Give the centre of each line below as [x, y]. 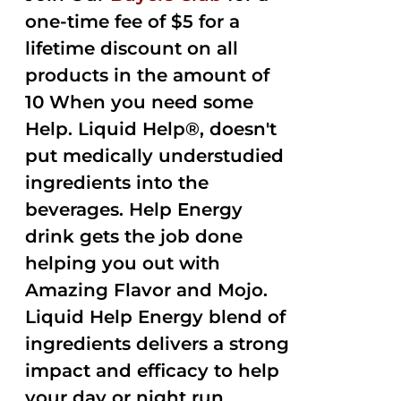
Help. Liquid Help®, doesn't [151, 129]
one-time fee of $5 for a [133, 21]
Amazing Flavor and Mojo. [147, 290]
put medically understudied [155, 156]
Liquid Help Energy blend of [156, 317]
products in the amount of [148, 75]
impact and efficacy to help [153, 371]
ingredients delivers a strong [158, 344]
